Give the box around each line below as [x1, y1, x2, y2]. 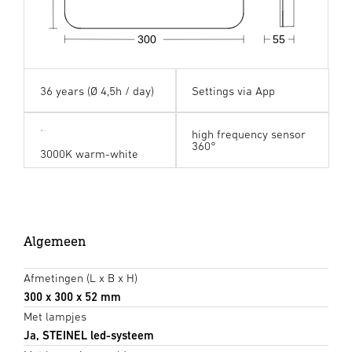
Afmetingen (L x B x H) [24, 270, 137, 284]
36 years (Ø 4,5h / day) [39, 83, 154, 97]
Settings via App [192, 83, 275, 97]
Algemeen [24, 232, 86, 249]
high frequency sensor [192, 126, 306, 141]
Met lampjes [24, 309, 86, 323]
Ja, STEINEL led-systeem [24, 328, 154, 342]
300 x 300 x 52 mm [24, 289, 121, 303]
